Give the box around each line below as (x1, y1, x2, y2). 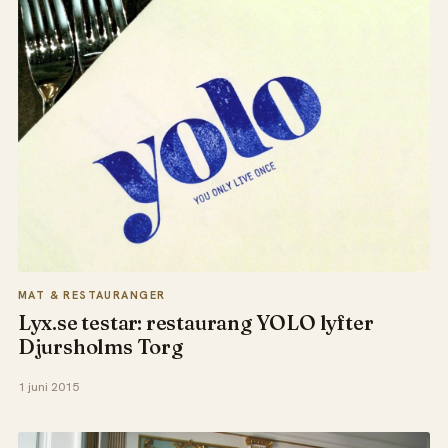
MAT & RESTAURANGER (17, 287, 166, 302)
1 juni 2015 (17, 379, 79, 396)
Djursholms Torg (17, 333, 183, 359)
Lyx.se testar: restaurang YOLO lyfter (17, 309, 374, 335)
